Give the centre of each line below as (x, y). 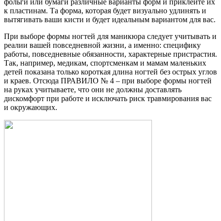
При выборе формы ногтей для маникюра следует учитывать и (110, 36)
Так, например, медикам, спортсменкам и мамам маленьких (105, 63)
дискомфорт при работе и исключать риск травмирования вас (108, 98)
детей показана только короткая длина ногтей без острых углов (110, 72)
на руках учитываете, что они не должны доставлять (93, 89)
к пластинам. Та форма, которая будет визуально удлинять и (105, 10)
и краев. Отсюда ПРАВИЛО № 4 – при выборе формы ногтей (108, 80)
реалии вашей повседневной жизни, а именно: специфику (102, 45)
